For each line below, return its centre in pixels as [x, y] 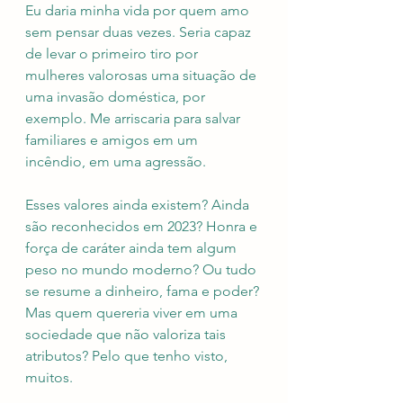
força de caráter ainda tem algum [133, 248]
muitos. [49, 378]
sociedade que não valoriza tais [127, 335]
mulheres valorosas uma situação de [143, 76]
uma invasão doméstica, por [117, 97]
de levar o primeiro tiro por [113, 54]
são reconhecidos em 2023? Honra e [143, 227]
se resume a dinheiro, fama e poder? [144, 291]
